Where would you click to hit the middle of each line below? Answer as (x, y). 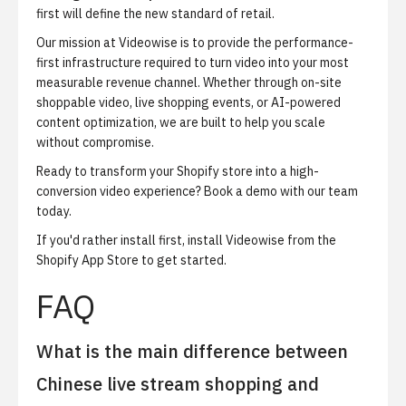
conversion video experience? (120, 191)
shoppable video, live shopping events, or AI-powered (188, 102)
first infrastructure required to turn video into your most (193, 63)
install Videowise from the (262, 240)
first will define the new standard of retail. (155, 14)
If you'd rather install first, (112, 240)
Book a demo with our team (281, 191)
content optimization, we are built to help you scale (181, 122)
